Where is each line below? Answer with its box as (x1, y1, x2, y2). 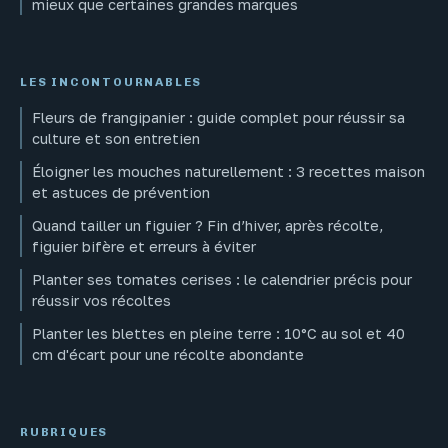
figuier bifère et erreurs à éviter (32, 238, 256, 256)
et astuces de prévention (32, 184, 210, 202)
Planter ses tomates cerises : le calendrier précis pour (32, 271, 412, 289)
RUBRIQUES (20, 425, 109, 440)
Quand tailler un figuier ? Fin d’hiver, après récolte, (32, 217, 383, 235)
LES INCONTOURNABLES (20, 75, 203, 90)
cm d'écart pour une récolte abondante (32, 346, 304, 364)
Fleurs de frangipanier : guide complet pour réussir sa (32, 109, 405, 127)
